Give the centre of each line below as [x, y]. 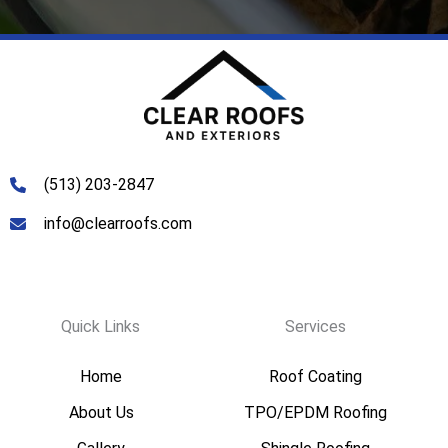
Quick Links [101, 326]
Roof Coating [315, 376]
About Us [101, 412]
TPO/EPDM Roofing [315, 412]
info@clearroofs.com [118, 223]
